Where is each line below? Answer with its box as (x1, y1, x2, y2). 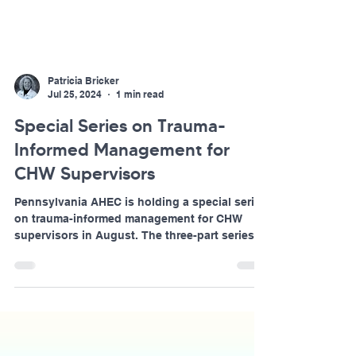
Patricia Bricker (48, 103, 119, 115)
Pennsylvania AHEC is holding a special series (14, 224, 267, 237)
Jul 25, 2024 (48, 117, 102, 129)
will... (14, 274, 42, 287)
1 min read (116, 117, 164, 129)
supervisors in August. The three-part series (14, 257, 254, 270)
